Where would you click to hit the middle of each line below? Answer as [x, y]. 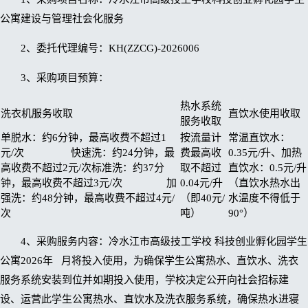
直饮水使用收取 [264, 114]
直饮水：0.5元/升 [267, 168]
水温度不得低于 [264, 198]
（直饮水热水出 [264, 183]
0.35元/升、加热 [265, 153]
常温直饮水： [259, 138]
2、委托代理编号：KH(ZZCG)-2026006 [110, 48]
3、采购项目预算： [65, 78]
